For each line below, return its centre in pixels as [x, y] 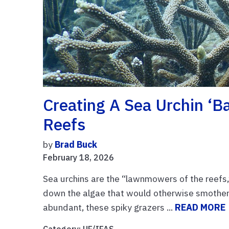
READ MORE [200, 207]
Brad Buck [76, 144]
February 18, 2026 [79, 157]
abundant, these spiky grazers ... [109, 207]
